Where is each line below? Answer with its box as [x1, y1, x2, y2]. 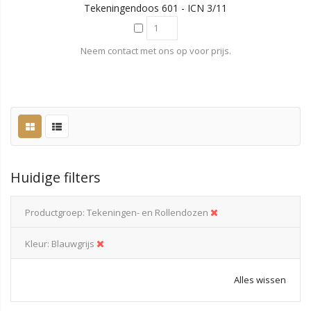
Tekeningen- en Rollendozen [87, 205, 208, 219]
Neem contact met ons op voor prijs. [80, 44, 231, 57]
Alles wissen [234, 273, 286, 286]
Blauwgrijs [51, 237, 94, 250]
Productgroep [25, 205, 83, 219]
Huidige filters [10, 167, 101, 187]
